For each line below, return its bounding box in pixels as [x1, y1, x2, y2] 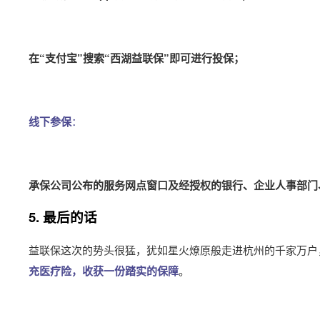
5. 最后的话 [29, 207, 97, 226]
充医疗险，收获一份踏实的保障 [29, 263, 179, 279]
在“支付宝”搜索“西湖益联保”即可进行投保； [29, 50, 244, 66]
